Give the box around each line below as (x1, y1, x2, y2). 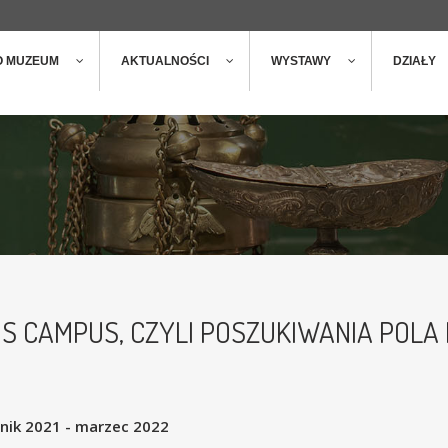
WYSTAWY (271, 54, 331, 69)
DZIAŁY (393, 54, 436, 69)
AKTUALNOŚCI (121, 54, 209, 69)
